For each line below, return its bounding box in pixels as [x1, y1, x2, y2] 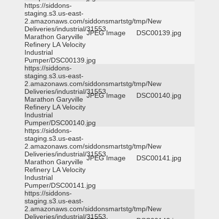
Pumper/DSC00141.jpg [24, 181, 96, 189]
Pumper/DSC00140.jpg [24, 119, 96, 127]
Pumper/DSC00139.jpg [24, 56, 96, 64]
